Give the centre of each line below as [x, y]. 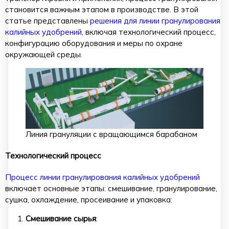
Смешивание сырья [61, 218]
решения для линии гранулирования [155, 21]
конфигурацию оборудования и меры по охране [94, 43]
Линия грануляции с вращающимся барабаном [111, 134]
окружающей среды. [44, 54]
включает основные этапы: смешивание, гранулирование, [111, 188]
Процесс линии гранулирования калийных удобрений [102, 177]
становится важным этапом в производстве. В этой [102, 9]
